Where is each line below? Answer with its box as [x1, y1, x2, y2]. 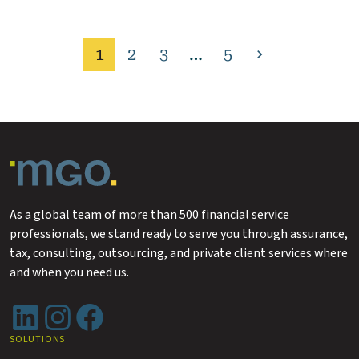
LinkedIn [9, 301, 56, 319]
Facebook [73, 301, 125, 319]
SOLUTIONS [10, 333, 66, 346]
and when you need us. [10, 264, 129, 281]
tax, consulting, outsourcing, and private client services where [10, 244, 348, 262]
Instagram [41, 301, 99, 319]
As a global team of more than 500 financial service [10, 206, 289, 224]
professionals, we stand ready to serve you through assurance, [10, 225, 348, 243]
